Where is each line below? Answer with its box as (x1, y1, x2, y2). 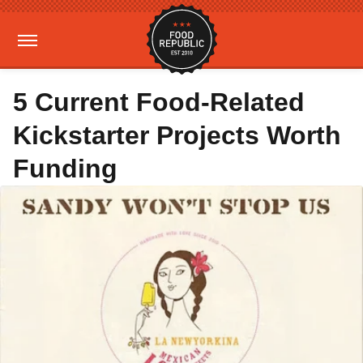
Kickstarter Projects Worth (13, 121, 341, 150)
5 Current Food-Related (13, 88, 305, 117)
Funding (13, 154, 117, 183)
